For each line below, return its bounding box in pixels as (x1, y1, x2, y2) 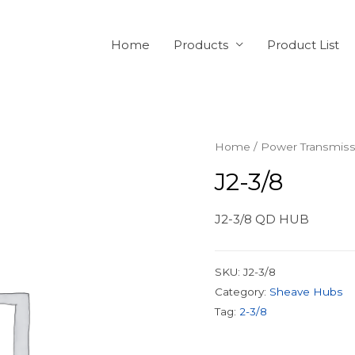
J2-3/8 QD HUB (214, 212, 309, 227)
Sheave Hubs (269, 284, 342, 298)
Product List (267, 36, 339, 52)
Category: (214, 284, 269, 298)
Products (174, 36, 228, 52)
